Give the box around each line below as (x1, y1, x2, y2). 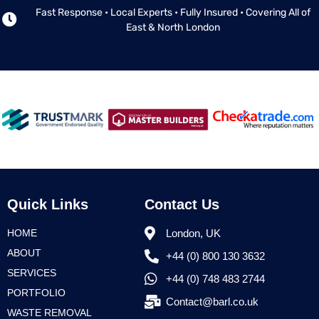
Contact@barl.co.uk (165, 295, 258, 308)
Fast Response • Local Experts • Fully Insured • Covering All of (35, 6, 310, 19)
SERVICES (7, 266, 56, 278)
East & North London (125, 21, 220, 33)
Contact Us (144, 196, 219, 212)
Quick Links (7, 196, 88, 212)
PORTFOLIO (7, 286, 66, 298)
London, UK (165, 226, 221, 239)
